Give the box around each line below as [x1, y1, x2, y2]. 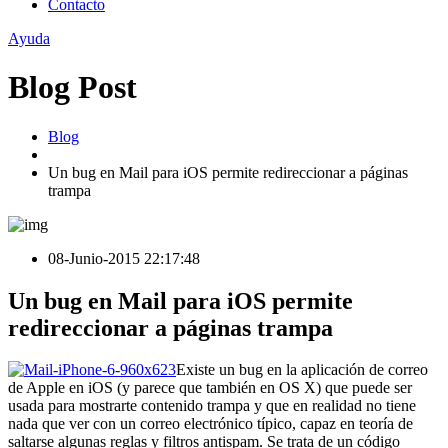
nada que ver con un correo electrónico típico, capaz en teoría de [8, 415, 413, 433]
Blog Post [8, 69, 137, 106]
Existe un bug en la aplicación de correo [176, 361, 428, 379]
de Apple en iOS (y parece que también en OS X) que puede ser [8, 379, 412, 397]
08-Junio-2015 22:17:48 [48, 249, 200, 267]
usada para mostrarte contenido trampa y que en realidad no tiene [8, 397, 416, 415]
